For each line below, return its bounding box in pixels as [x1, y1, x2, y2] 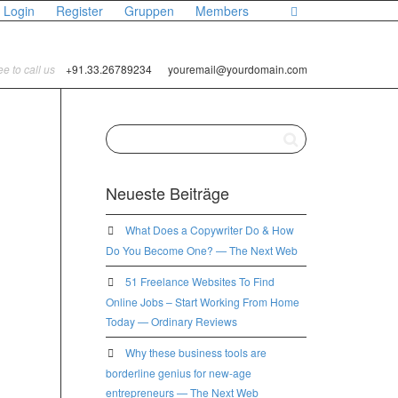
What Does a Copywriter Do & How [124, 222, 294, 237]
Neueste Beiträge [105, 181, 229, 204]
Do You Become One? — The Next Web [105, 243, 298, 258]
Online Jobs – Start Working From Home [105, 294, 299, 309]
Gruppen [124, 2, 174, 20]
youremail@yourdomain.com [165, 61, 307, 76]
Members [195, 2, 249, 20]
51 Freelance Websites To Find [124, 274, 275, 289]
